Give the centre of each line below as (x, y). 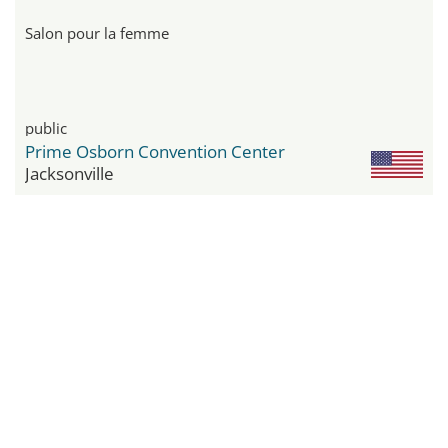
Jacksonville (69, 173)
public (46, 127)
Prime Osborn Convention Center (155, 151)
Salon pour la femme (97, 32)
